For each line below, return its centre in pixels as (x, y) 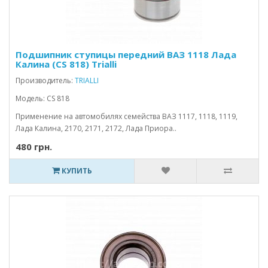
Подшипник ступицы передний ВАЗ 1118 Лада (126, 54)
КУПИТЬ (76, 171)
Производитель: (45, 80)
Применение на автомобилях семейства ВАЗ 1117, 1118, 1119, (127, 116)
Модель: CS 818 (42, 98)
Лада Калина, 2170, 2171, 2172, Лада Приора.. (96, 128)
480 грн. (34, 147)
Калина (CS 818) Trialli (66, 64)
